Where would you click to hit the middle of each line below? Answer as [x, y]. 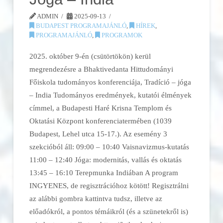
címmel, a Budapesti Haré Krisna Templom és [101, 108]
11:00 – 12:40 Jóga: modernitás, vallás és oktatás [106, 159]
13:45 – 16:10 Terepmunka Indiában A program [104, 172]
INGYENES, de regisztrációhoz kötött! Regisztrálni [109, 185]
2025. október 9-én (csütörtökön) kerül [90, 56]
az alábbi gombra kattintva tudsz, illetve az [96, 198]
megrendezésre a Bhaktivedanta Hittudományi [102, 69]
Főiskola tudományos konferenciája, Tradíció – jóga [111, 82]
